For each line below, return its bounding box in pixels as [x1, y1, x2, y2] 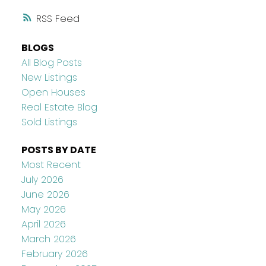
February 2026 [21, 247, 88, 261]
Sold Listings [21, 115, 77, 129]
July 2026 [21, 173, 64, 187]
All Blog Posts [21, 55, 82, 69]
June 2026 [21, 188, 69, 202]
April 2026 [21, 217, 66, 232]
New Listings [21, 70, 77, 84]
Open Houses [21, 85, 85, 99]
